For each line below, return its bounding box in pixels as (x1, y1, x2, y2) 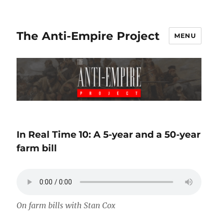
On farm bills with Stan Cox (17, 200, 116, 210)
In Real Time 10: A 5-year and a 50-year (17, 129, 201, 141)
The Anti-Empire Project (17, 29, 160, 43)
